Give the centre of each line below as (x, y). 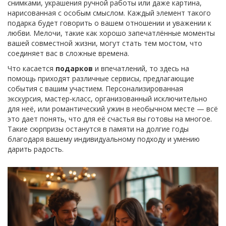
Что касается (32, 69)
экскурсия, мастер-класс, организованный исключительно (107, 99)
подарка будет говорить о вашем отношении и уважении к (109, 23)
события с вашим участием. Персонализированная (95, 89)
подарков (74, 69)
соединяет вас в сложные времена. (68, 53)
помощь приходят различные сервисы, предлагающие (101, 79)
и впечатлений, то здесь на (141, 69)
